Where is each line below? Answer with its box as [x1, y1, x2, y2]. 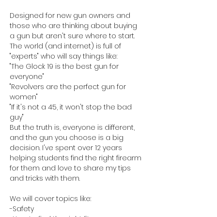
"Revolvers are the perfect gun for [10, 82, 128, 92]
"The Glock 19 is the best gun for [10, 62, 121, 71]
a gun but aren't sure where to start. [10, 31, 137, 41]
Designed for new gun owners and [10, 11, 132, 20]
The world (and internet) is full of [10, 41, 123, 51]
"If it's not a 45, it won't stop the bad [10, 102, 134, 112]
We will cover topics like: [10, 194, 91, 203]
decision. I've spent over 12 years [10, 143, 124, 153]
